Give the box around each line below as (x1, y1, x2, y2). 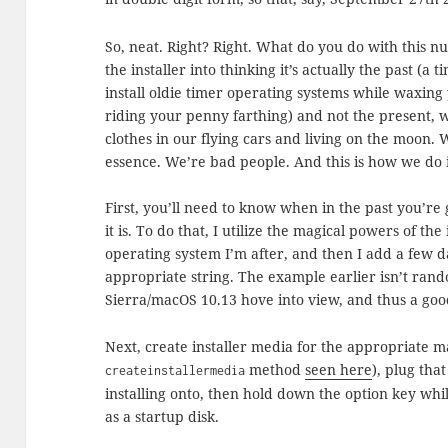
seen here (305, 359, 373, 379)
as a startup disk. (105, 406, 220, 426)
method (245, 359, 306, 379)
